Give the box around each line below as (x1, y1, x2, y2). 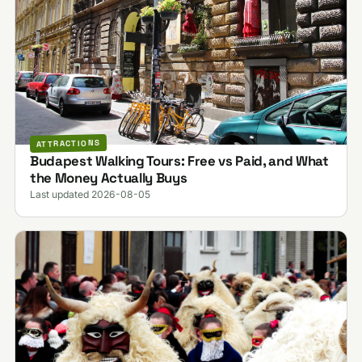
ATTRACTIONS (36, 137, 101, 150)
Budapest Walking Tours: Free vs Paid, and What (29, 151, 329, 170)
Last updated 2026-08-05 (29, 187, 150, 200)
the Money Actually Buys (29, 168, 187, 187)
